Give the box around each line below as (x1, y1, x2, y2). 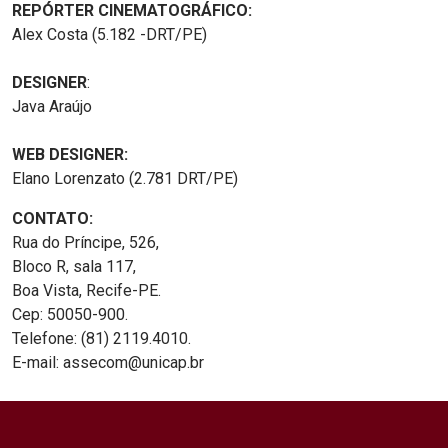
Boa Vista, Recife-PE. (12, 281, 161, 301)
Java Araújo (12, 97, 92, 117)
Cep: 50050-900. (12, 305, 128, 325)
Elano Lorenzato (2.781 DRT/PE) (12, 169, 238, 189)
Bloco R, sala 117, (12, 257, 136, 277)
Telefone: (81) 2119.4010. (12, 329, 191, 349)
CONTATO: (12, 209, 93, 229)
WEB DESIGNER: (12, 145, 128, 165)
